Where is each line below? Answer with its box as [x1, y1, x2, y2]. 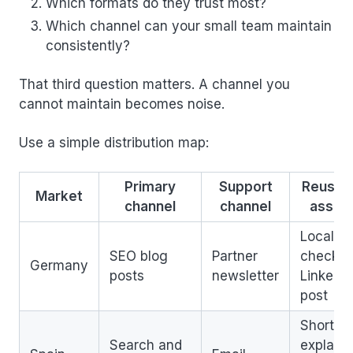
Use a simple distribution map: [19, 135, 209, 150]
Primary [124, 179, 176, 195]
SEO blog [110, 248, 168, 264]
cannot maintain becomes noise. [19, 96, 225, 112]
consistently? [46, 38, 130, 54]
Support [218, 179, 273, 195]
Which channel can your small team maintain [46, 18, 332, 34]
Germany [30, 258, 88, 273]
